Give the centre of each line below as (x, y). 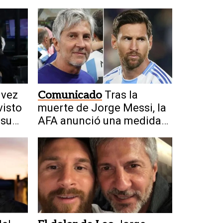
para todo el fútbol (84, 134)
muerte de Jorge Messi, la (102, 108)
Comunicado (70, 95)
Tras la (121, 95)
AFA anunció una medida (100, 121)
